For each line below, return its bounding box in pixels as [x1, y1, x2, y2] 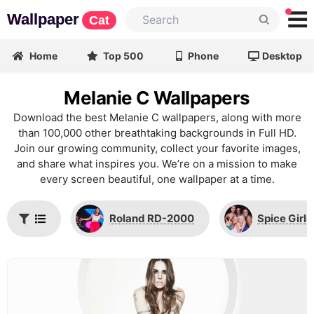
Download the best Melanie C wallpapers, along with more [13, 111, 301, 124]
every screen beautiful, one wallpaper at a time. [39, 172, 275, 186]
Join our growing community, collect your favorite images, [13, 142, 301, 155]
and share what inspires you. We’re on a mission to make [17, 157, 297, 170]
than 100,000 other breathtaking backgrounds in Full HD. [18, 126, 296, 139]
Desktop [262, 50, 303, 62]
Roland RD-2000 [109, 212, 194, 225]
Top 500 [101, 50, 144, 62]
